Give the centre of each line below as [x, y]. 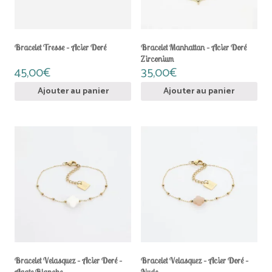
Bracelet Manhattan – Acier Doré [193, 47]
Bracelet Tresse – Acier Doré [61, 47]
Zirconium [157, 59]
